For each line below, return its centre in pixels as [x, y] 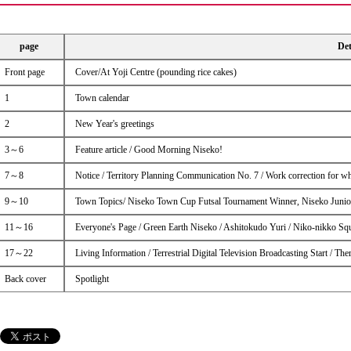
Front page [24, 72]
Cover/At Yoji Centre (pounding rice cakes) [156, 72]
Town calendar [102, 98]
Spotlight [92, 279]
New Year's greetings [114, 123]
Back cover [25, 279]
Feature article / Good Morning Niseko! [148, 149]
